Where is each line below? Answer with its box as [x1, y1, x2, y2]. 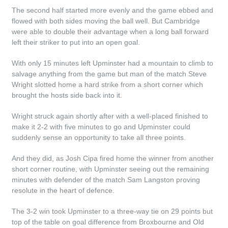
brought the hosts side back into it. [12, 91, 123, 99]
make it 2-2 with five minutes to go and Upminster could [12, 123, 191, 131]
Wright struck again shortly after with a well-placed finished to [12, 112, 209, 120]
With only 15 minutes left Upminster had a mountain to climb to [12, 59, 214, 67]
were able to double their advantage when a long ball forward [12, 27, 209, 36]
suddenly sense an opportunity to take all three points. [12, 133, 186, 141]
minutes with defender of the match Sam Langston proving [12, 176, 201, 184]
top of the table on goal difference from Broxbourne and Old [12, 218, 205, 226]
